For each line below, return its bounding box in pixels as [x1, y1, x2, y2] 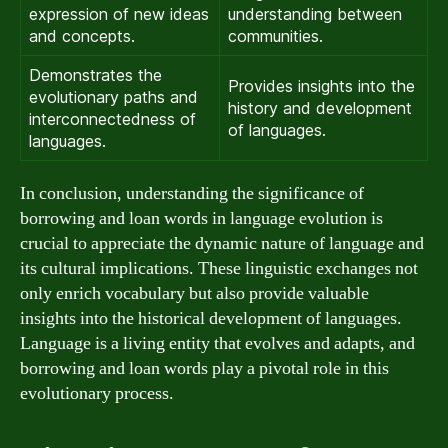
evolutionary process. [20, 381, 174, 405]
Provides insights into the [228, 75, 415, 96]
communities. [228, 25, 323, 46]
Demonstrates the [29, 64, 162, 85]
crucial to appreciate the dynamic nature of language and [20, 231, 424, 255]
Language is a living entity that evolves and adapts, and [20, 331, 415, 355]
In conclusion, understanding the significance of [20, 181, 364, 205]
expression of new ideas [29, 3, 209, 24]
